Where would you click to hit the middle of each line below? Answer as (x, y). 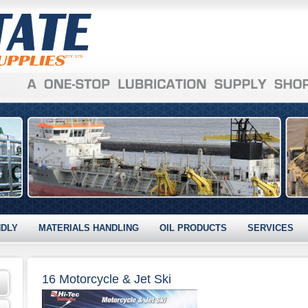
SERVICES (270, 228)
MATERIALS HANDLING (88, 228)
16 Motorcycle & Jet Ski (106, 279)
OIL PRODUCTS (193, 228)
